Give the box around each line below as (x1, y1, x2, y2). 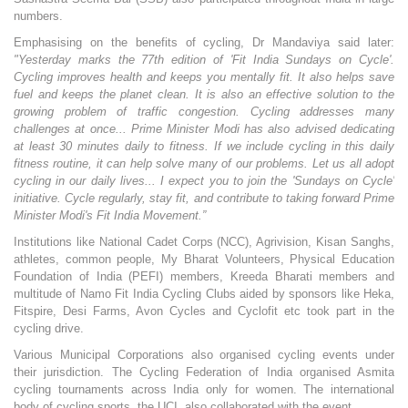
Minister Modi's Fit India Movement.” (14, 209, 206, 223)
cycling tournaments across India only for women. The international (14, 382, 394, 397)
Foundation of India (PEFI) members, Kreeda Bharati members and (14, 270, 394, 284)
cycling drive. (14, 321, 84, 336)
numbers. (14, 9, 63, 24)
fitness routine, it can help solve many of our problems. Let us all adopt (14, 157, 394, 171)
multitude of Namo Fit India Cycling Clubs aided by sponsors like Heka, (14, 287, 394, 301)
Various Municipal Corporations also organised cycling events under (14, 348, 394, 362)
